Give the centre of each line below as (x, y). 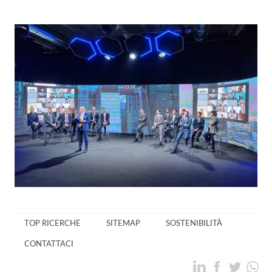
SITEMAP (123, 223)
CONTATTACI (49, 244)
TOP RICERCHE (53, 223)
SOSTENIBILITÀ (194, 223)
